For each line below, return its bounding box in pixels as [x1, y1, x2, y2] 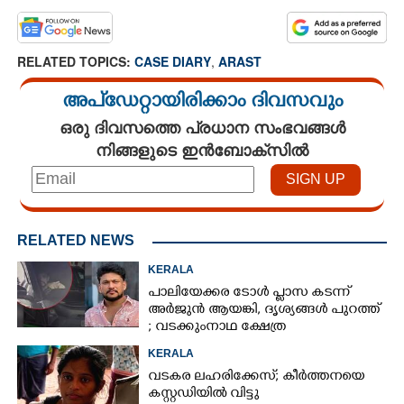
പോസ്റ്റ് [148, 353, 192, 371]
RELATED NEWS [17, 232, 134, 248]
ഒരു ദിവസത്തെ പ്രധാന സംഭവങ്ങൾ [59, 115, 345, 139]
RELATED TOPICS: [17, 51, 134, 70]
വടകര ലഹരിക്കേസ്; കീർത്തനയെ [148, 368, 365, 386]
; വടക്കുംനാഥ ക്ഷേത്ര [148, 318, 287, 336]
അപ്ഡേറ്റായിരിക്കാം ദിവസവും [61, 90, 343, 115]
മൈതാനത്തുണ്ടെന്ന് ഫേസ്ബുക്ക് [148, 335, 366, 353]
